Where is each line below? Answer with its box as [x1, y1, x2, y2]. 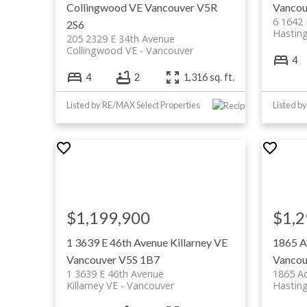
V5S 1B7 [118, 252, 160, 266]
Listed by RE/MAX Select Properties [66, 99, 200, 110]
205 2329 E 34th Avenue [66, 32, 175, 45]
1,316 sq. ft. [184, 71, 235, 84]
